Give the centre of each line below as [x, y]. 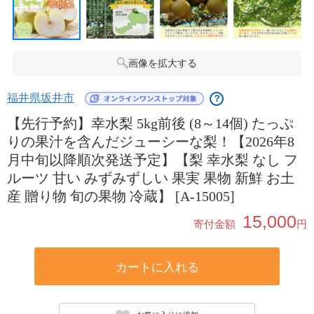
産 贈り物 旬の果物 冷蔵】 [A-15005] [121, 196]
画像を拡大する [163, 63]
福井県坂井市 [41, 97]
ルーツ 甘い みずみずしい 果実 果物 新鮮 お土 [151, 178]
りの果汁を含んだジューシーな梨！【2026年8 [151, 142]
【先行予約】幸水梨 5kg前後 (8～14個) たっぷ [150, 123]
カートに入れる [157, 267]
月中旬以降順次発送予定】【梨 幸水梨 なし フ [152, 160]
